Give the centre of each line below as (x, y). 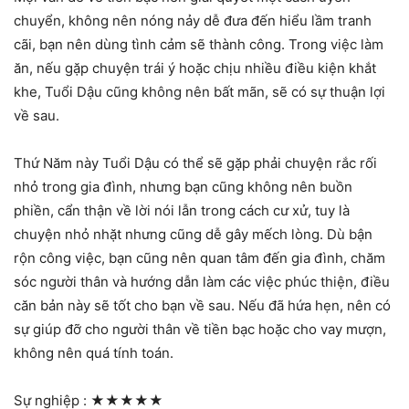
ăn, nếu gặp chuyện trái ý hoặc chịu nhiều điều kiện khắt (195, 68)
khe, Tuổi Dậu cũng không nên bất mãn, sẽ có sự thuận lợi (199, 91)
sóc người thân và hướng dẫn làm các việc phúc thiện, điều (202, 281)
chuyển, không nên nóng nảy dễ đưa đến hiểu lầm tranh (193, 20)
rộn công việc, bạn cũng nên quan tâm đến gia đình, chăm (199, 257)
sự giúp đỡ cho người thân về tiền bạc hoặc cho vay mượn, (200, 329)
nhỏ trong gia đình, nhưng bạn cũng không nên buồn (183, 186)
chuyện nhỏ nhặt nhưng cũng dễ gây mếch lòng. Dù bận (193, 234)
